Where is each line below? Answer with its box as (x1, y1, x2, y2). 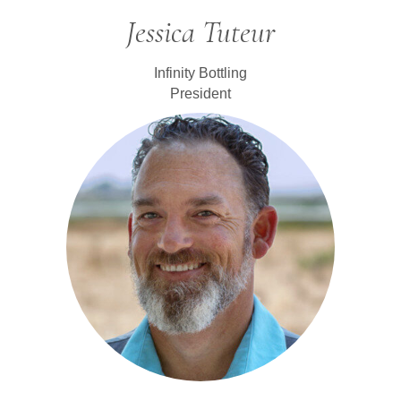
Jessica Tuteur (125, 13, 276, 51)
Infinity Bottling (154, 64, 247, 81)
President (170, 85, 231, 101)
